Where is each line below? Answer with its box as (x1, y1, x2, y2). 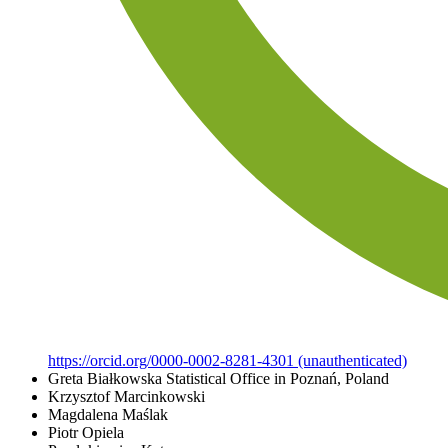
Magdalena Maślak (48, 405, 168, 423)
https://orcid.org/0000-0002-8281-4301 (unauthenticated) (48, 351, 407, 369)
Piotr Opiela (48, 423, 124, 441)
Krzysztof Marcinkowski (48, 387, 205, 405)
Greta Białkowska (48, 369, 166, 387)
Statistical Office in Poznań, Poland (166, 369, 389, 387)
